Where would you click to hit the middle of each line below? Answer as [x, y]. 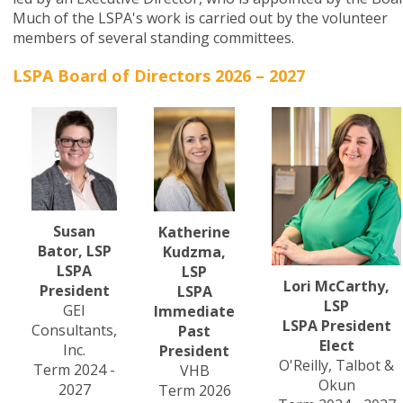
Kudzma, [194, 251]
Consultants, [74, 331]
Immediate [194, 311]
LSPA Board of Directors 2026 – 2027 [159, 76]
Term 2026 [194, 390]
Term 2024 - [74, 370]
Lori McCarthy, [336, 286]
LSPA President [336, 325]
